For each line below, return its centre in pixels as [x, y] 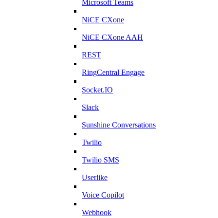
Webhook [97, 212]
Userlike [95, 177]
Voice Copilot [103, 195]
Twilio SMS [100, 160]
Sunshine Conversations [119, 125]
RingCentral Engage [113, 72]
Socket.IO [97, 90]
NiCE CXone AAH [112, 37]
